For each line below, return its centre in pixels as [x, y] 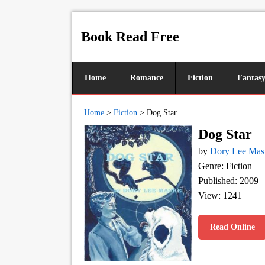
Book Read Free [130, 37]
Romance [147, 78]
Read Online [232, 227]
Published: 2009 [228, 181]
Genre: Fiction [225, 166]
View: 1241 [220, 195]
